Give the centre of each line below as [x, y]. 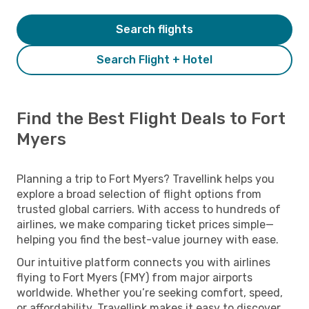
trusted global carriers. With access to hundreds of [149, 209]
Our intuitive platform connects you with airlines [143, 262]
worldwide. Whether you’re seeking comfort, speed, [150, 292]
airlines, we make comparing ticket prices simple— [145, 224]
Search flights [154, 29]
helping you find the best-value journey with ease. [148, 239]
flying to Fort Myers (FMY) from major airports [134, 277]
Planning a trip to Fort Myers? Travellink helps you [146, 179]
